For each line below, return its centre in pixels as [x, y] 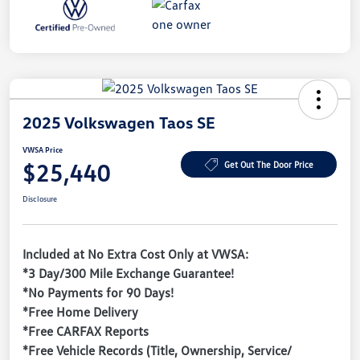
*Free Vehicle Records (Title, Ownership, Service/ [157, 350]
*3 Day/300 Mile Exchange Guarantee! [128, 273]
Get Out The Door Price [268, 165]
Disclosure [40, 198]
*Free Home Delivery [80, 311]
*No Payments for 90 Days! [98, 292]
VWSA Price [43, 149]
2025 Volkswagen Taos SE [119, 122]
